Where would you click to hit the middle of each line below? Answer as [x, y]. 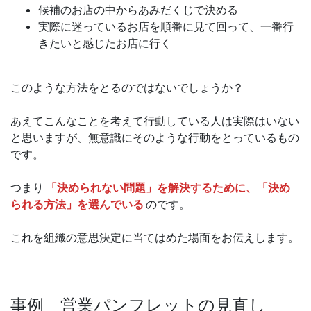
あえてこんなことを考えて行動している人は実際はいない [155, 121]
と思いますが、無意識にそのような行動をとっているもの [155, 138]
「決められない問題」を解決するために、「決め [168, 188]
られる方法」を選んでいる [77, 204]
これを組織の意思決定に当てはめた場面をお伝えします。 [155, 238]
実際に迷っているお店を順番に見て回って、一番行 [166, 27]
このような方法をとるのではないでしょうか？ [127, 88]
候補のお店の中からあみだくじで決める [138, 10]
